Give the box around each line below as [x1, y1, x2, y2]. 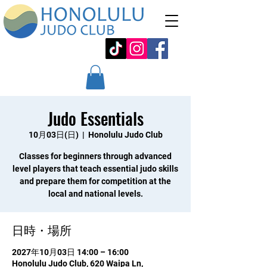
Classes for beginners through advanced [19, 151, 172, 161]
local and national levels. [48, 188, 143, 198]
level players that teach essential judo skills [13, 163, 178, 173]
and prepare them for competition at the [20, 176, 171, 186]
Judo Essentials [47, 105, 144, 131]
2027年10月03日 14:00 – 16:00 [12, 247, 129, 257]
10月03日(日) [28, 129, 79, 139]
